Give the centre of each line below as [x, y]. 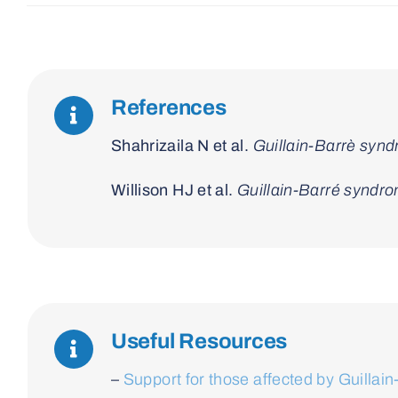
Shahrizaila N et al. [180, 145]
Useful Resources [199, 341]
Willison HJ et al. [172, 190]
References [168, 107]
